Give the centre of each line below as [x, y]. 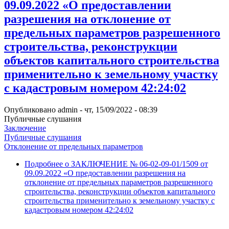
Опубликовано [31, 109]
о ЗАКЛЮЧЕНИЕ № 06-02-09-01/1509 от [135, 164]
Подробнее [44, 164]
